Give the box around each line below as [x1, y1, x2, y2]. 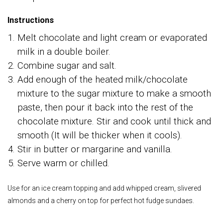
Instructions [7, 15, 54, 25]
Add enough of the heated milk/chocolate [17, 74, 188, 85]
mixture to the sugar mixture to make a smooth [17, 88, 211, 99]
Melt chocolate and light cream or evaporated [17, 32, 207, 43]
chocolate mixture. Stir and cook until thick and [17, 115, 211, 127]
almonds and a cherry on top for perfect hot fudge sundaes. [7, 196, 194, 205]
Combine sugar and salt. [17, 60, 116, 71]
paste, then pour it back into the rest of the [17, 102, 193, 113]
